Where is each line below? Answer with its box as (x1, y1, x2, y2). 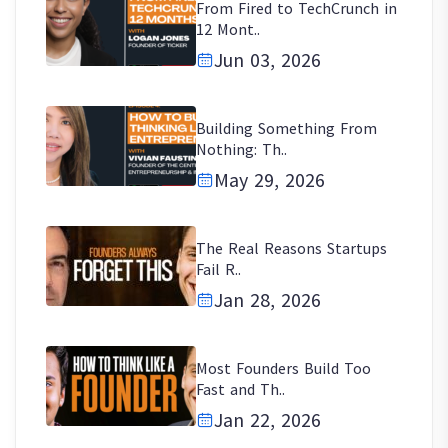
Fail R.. (196, 258, 241, 279)
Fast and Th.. (196, 378, 285, 399)
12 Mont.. (196, 18, 260, 39)
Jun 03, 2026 (214, 46, 321, 72)
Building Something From (196, 117, 377, 138)
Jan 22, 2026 (214, 406, 321, 432)
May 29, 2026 (214, 166, 325, 192)
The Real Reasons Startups (196, 237, 387, 258)
